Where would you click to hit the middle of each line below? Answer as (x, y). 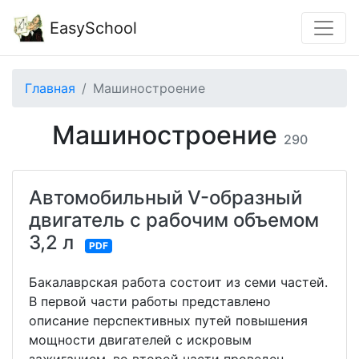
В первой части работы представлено (150, 301)
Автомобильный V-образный (165, 198)
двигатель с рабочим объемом (174, 220)
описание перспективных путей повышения (168, 321)
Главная (50, 88)
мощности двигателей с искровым (140, 340)
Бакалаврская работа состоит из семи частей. (178, 282)
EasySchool (91, 28)
